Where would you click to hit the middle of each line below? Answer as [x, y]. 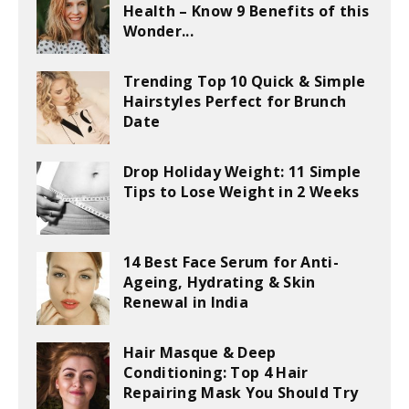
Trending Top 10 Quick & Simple [245, 82]
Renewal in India [186, 303]
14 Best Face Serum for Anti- [231, 262]
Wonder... [158, 31]
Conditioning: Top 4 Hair [216, 373]
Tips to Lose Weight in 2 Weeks [241, 192]
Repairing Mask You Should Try [241, 393]
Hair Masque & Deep [200, 353]
